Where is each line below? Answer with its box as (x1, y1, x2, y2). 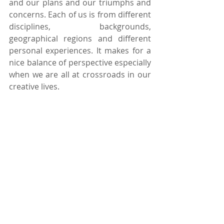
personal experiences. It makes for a (9, 44, 151, 56)
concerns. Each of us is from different (9, 8, 151, 20)
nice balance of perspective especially (9, 56, 151, 68)
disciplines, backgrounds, (9, 20, 151, 32)
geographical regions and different (9, 32, 151, 44)
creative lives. (9, 80, 59, 92)
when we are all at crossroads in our (9, 68, 151, 80)
